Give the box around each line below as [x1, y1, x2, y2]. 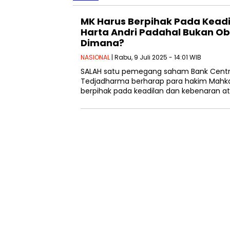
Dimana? [81, 36, 124, 49]
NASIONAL [81, 52, 110, 62]
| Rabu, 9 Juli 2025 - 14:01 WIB [110, 52, 201, 62]
